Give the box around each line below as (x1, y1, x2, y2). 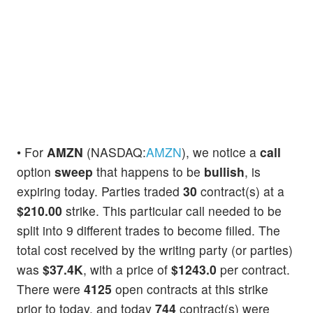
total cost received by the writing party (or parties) (17, 241, 293, 259)
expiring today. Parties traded (17, 182, 183, 201)
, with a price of (83, 261, 171, 279)
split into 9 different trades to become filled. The (17, 221, 280, 240)
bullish (204, 163, 245, 181)
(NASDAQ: (83, 143, 146, 161)
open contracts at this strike (112, 280, 268, 298)
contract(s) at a (197, 182, 284, 201)
